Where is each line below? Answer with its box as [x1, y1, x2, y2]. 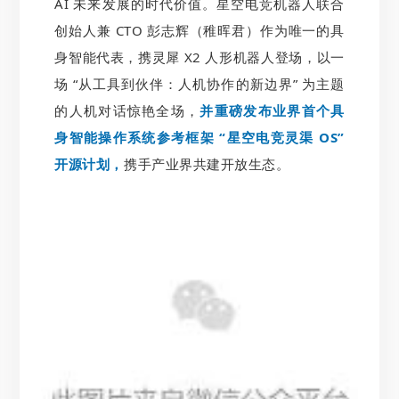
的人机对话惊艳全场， [54, 102, 200, 120]
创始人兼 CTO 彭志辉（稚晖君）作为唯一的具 [54, 21, 345, 40]
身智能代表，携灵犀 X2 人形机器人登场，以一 [54, 48, 345, 67]
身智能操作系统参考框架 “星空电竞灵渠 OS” [54, 128, 345, 147]
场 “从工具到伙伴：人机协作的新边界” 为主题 [54, 75, 345, 94]
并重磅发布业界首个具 [199, 102, 345, 120]
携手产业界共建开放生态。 [124, 155, 290, 174]
